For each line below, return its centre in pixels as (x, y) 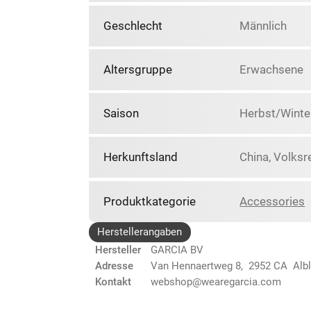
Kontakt (113, 282)
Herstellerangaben (140, 232)
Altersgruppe (137, 69)
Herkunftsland (140, 157)
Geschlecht (133, 25)
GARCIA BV (177, 250)
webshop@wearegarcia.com (216, 282)
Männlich (263, 25)
